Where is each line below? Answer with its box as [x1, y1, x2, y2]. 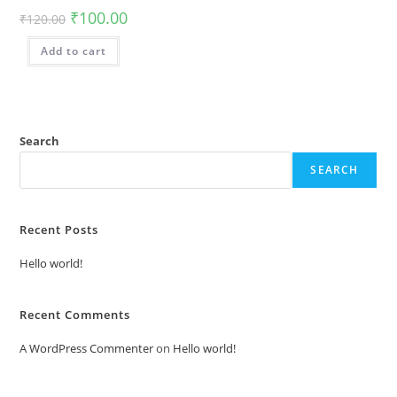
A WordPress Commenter [19, 339, 154, 356]
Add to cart [40, 43, 106, 58]
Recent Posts [19, 221, 99, 237]
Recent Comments [19, 306, 131, 323]
